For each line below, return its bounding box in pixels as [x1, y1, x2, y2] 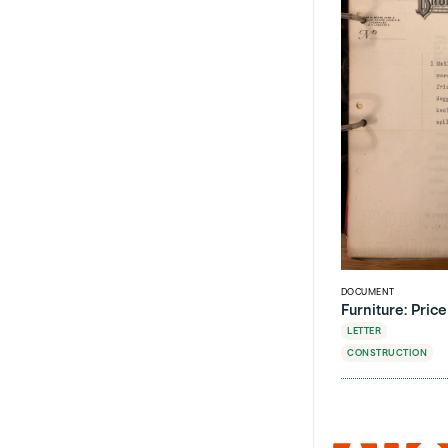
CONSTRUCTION [347, 348, 427, 358]
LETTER [347, 326, 381, 336]
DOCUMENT [341, 287, 395, 297]
